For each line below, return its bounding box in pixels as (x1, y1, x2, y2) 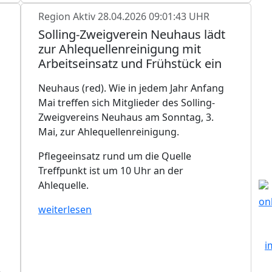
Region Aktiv (38, 9, 98, 23)
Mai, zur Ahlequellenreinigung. (38, 124, 179, 138)
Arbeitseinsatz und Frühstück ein (38, 55, 222, 72)
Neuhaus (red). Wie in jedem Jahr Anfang (38, 81, 224, 95)
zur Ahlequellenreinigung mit (38, 40, 201, 57)
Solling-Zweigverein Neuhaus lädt (38, 25, 225, 42)
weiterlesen (38, 202, 92, 216)
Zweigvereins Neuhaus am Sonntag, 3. (38, 110, 214, 124)
